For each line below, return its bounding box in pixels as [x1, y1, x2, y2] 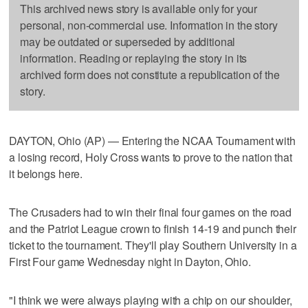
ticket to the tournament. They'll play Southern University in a [9, 236, 297, 253]
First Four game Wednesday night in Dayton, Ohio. [9, 253, 251, 269]
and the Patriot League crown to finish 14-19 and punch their [9, 220, 296, 236]
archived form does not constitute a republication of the [20, 66, 280, 82]
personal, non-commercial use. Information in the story [20, 16, 278, 33]
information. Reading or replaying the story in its [20, 49, 247, 66]
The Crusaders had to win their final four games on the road [9, 203, 292, 220]
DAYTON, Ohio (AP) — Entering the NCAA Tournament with [9, 132, 296, 148]
